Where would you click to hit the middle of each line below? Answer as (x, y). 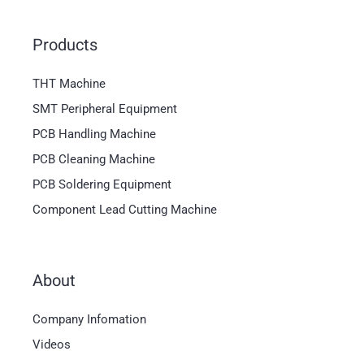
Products (65, 45)
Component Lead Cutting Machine (125, 210)
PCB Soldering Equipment (102, 185)
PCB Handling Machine (94, 134)
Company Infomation (89, 320)
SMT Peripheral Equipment (105, 109)
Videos (52, 345)
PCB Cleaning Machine (94, 160)
